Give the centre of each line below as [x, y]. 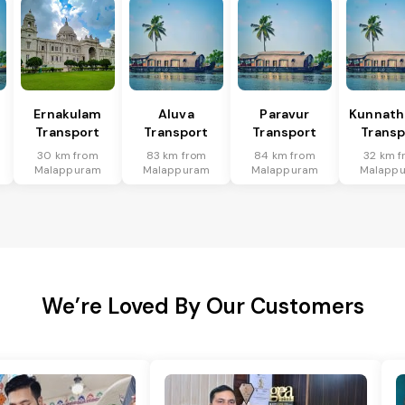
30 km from [68, 156]
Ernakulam [68, 114]
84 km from [285, 156]
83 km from [176, 156]
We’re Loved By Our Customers [202, 306]
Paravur [285, 114]
